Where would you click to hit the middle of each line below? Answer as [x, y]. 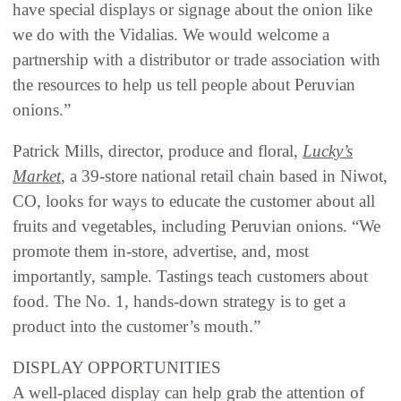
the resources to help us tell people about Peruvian [184, 85]
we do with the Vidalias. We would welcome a [171, 35]
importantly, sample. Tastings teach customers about [190, 277]
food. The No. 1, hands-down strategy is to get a [179, 302]
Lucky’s [328, 151]
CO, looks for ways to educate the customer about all [194, 201]
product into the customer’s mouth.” [137, 327]
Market [37, 176]
